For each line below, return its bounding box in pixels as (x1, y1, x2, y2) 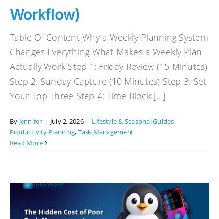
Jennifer (19, 116, 42, 126)
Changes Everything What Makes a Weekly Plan (10, 45, 202, 58)
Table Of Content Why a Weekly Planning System (10, 31, 208, 43)
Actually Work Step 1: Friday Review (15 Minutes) (10, 60, 208, 72)
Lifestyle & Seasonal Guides (92, 116, 174, 126)
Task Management (78, 127, 134, 136)
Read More (10, 138, 43, 147)
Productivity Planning (10, 127, 75, 136)
